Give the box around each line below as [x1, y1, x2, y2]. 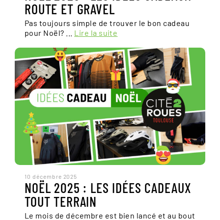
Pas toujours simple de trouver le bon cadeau [25, 18, 190, 27]
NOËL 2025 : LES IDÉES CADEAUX [25, 179, 192, 196]
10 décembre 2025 [25, 173, 78, 180]
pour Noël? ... [25, 28, 75, 37]
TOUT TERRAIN [25, 193, 97, 210]
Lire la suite [74, 28, 118, 37]
